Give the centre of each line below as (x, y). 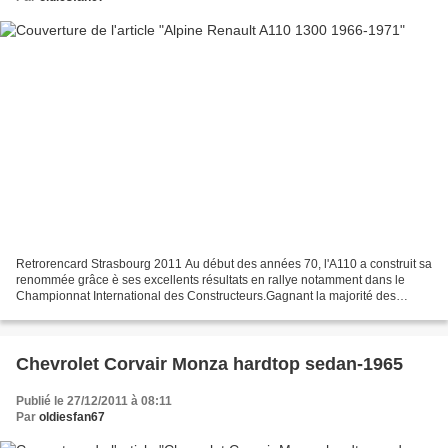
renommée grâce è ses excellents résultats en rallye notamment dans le (210, 280)
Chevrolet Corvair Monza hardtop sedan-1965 (209, 364)
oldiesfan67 (72, 417)
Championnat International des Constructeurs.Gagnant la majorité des (206, 296)
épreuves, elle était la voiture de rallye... (123, 312)
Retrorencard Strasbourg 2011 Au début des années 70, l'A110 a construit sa (224, 264)
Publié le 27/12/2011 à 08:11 (94, 401)
